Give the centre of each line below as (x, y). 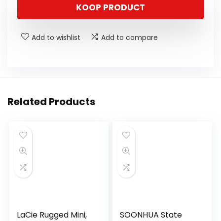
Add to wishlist (56, 38)
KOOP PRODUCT (110, 8)
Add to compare (129, 38)
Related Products (51, 102)
